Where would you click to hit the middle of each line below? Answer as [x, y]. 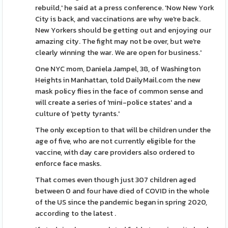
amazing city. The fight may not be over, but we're [118, 41]
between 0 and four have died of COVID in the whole [122, 191]
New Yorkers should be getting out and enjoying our [123, 30]
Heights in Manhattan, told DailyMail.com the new [118, 80]
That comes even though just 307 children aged [116, 180]
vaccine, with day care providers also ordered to [115, 152]
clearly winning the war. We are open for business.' [119, 52]
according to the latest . [77, 213]
